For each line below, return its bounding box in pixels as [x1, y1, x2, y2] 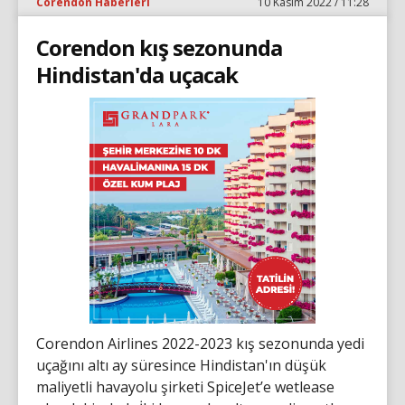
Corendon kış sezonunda [36, 32, 282, 62]
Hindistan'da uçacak [36, 59, 238, 89]
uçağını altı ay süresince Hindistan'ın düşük [36, 354, 326, 375]
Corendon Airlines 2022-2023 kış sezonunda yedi [36, 333, 364, 353]
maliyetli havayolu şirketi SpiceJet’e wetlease [36, 376, 334, 397]
